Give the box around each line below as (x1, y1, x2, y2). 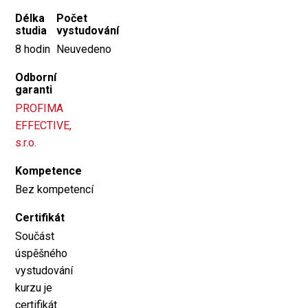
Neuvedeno (56, 43, 112, 56)
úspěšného (15, 247, 68, 261)
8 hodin (15, 43, 51, 56)
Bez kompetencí (15, 183, 94, 197)
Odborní (15, 71, 57, 85)
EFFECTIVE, (15, 119, 72, 133)
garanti (15, 83, 53, 97)
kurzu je (15, 281, 53, 295)
